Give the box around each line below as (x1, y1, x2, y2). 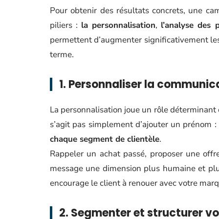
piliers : (50, 20, 82, 31)
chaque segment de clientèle (50, 133, 159, 145)
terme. (50, 49, 74, 60)
